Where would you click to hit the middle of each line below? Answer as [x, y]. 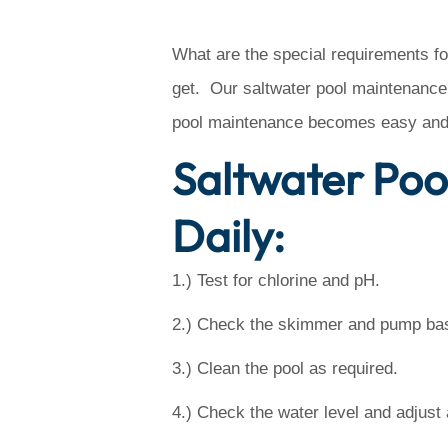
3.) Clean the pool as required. [285, 368]
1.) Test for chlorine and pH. [276, 280]
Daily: [228, 235]
